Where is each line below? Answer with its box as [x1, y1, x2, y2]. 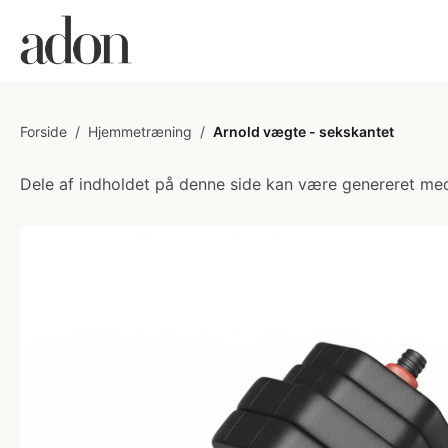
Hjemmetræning [88, 123, 192, 140]
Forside [20, 123, 67, 140]
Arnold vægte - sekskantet [213, 123, 394, 140]
